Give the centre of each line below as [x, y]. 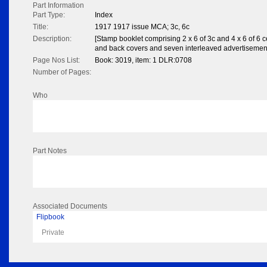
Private [53, 233]
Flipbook [50, 217]
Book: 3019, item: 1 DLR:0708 [143, 60]
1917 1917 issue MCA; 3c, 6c [142, 27]
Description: [52, 39]
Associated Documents [70, 207]
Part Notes [50, 151]
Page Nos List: [56, 60]
